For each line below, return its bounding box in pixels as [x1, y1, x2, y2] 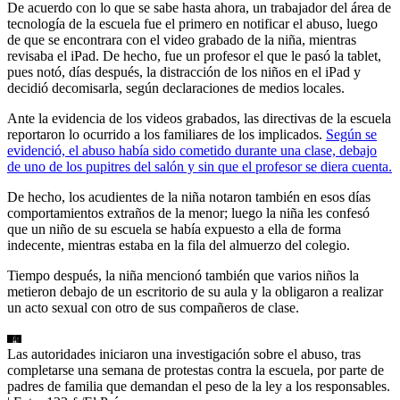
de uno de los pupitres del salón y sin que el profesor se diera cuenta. [7, 158, 392, 174]
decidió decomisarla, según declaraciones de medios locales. [7, 79, 345, 96]
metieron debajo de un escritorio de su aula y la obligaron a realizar [7, 283, 383, 299]
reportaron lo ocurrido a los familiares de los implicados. [7, 126, 326, 142]
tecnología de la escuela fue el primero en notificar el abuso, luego [7, 15, 378, 31]
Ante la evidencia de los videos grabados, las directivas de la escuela [7, 110, 391, 126]
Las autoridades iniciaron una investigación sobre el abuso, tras [7, 346, 361, 362]
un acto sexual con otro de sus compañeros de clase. [7, 299, 299, 315]
